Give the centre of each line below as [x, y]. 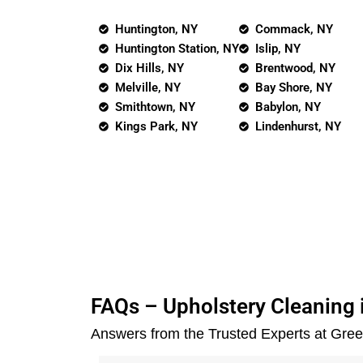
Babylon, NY [288, 107]
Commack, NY [294, 29]
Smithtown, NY [155, 107]
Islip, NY [278, 49]
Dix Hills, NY [149, 68]
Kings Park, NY [156, 126]
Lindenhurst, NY [298, 126]
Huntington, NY [156, 29]
